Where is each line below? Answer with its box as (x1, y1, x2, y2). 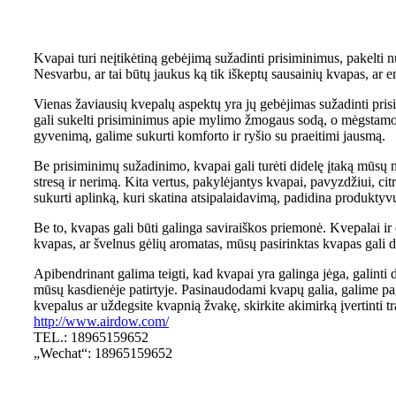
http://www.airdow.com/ (34, 313, 169, 329)
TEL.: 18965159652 (34, 329, 148, 345)
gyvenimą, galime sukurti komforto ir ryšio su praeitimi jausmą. (34, 127, 385, 143)
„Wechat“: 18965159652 (34, 345, 172, 361)
